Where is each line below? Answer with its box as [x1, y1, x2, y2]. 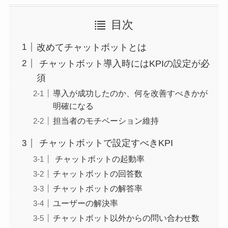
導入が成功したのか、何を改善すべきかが [52, 89, 208, 98]
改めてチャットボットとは [36, 42, 147, 52]
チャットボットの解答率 [52, 183, 142, 193]
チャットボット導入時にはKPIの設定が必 [36, 58, 210, 69]
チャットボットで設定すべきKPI [36, 138, 173, 149]
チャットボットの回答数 [52, 168, 142, 178]
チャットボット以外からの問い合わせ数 [52, 213, 199, 222]
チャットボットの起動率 [52, 154, 145, 163]
